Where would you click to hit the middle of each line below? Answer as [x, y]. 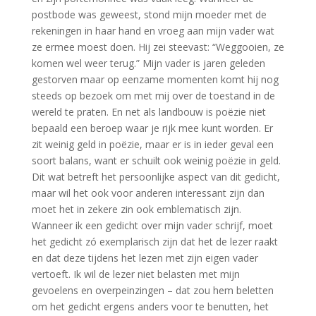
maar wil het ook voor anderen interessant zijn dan [148, 193]
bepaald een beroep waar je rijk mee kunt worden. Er [152, 128]
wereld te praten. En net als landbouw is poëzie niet [148, 112]
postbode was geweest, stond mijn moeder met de [149, 14]
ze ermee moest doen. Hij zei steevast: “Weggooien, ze [158, 47]
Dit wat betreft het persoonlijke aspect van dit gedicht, [156, 177]
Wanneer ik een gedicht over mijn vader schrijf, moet [152, 225]
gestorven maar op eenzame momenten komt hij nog [155, 79]
